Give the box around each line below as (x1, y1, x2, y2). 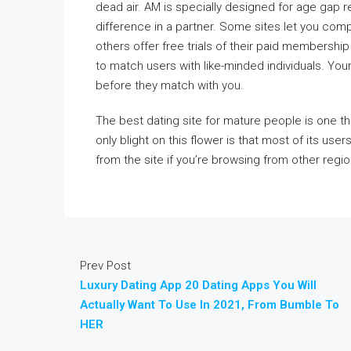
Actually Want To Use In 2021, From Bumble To (80, 298, 339, 312)
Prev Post (80, 259, 131, 273)
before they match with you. (96, 78, 244, 92)
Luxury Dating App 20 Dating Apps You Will (80, 278, 317, 292)
